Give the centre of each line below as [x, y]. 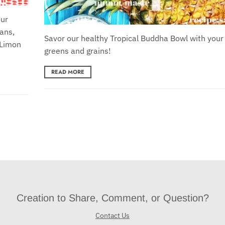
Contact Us [113, 216]
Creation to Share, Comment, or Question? [113, 198]
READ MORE [68, 72]
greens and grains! [77, 50]
